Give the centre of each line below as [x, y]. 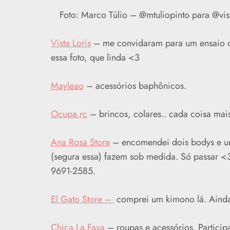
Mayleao [67, 85]
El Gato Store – [82, 199]
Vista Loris [71, 43]
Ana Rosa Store [80, 142]
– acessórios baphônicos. [135, 85]
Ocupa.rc [69, 114]
